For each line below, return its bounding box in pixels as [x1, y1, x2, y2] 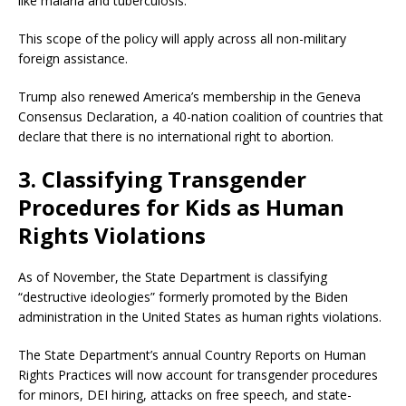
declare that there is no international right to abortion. [18, 128, 333, 146]
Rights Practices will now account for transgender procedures [18, 366, 378, 384]
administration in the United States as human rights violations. [18, 308, 382, 326]
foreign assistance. [18, 50, 128, 68]
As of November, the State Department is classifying [18, 268, 327, 286]
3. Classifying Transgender [18, 164, 306, 195]
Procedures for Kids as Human [18, 192, 344, 223]
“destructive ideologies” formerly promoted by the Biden [18, 288, 348, 306]
